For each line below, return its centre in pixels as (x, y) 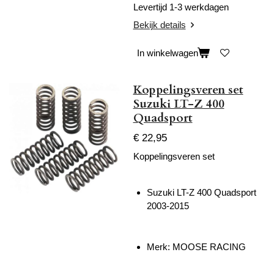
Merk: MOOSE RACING (196, 246)
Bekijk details (159, 25)
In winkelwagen (167, 53)
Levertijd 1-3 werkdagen (182, 7)
